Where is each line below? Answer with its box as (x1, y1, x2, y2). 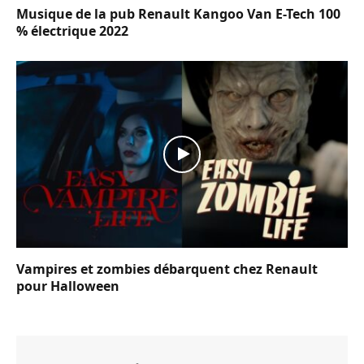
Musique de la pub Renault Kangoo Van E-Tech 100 (16, 5, 340, 24)
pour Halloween (16, 276, 119, 295)
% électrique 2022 (16, 22, 128, 41)
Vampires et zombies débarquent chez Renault (16, 259, 318, 278)
